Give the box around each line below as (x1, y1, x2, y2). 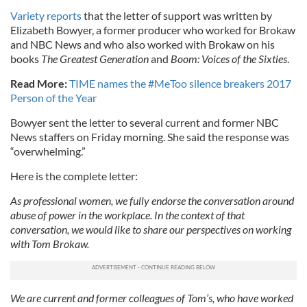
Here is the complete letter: (10, 169, 138, 182)
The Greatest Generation (39, 52, 149, 65)
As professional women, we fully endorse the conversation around (10, 194, 294, 207)
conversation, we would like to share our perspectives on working (10, 223, 291, 236)
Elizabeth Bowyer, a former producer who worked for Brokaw (10, 23, 295, 36)
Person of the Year (10, 91, 97, 104)
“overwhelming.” (10, 145, 86, 158)
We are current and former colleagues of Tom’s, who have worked (10, 291, 293, 304)
